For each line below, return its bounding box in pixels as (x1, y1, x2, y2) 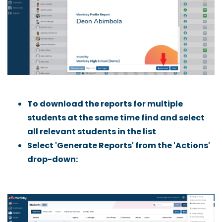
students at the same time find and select (27, 112, 205, 124)
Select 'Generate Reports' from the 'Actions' (27, 140, 210, 152)
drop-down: (27, 154, 78, 166)
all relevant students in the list (27, 126, 156, 138)
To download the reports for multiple (27, 98, 183, 110)
